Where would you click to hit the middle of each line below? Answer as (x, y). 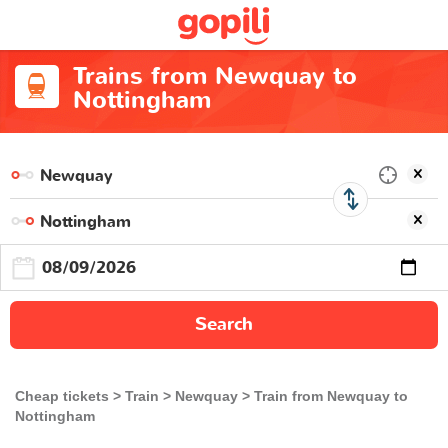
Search (224, 324)
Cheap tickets (62, 396)
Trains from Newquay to (214, 76)
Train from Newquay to (331, 396)
